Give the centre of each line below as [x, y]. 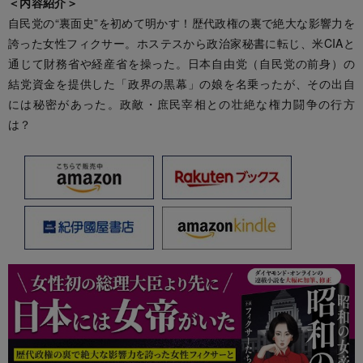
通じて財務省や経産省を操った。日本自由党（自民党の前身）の [181, 63]
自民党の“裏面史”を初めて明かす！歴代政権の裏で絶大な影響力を [181, 22]
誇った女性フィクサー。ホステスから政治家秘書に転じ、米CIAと [181, 43]
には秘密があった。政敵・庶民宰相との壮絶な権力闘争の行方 [181, 103]
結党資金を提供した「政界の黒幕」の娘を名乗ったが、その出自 [181, 83]
